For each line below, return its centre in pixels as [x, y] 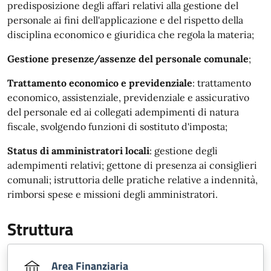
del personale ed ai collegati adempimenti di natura [123, 112]
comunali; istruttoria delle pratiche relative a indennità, [132, 180]
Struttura [40, 229]
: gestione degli [184, 151]
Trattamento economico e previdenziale [100, 83]
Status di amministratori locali [78, 151]
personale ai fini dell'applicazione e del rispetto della [125, 20]
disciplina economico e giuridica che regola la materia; [131, 34]
